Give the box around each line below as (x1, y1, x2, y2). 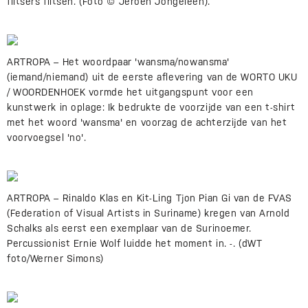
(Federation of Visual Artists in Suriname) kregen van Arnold (7, 208, 290, 219)
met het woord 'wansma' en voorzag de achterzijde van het (7, 117, 287, 128)
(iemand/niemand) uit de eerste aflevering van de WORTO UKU (7, 71, 298, 82)
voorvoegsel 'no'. (7, 132, 87, 143)
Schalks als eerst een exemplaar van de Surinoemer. (7, 223, 252, 234)
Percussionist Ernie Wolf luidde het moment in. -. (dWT (7, 238, 263, 249)
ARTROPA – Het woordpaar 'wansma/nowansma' (7, 56, 230, 67)
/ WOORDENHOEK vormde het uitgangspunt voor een (7, 87, 254, 98)
